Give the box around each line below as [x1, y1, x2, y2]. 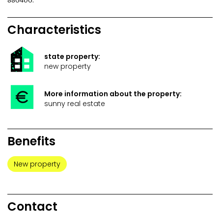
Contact [7, 198, 57, 215]
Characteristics [7, 22, 101, 38]
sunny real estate [44, 99, 105, 109]
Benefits [7, 133, 55, 150]
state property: [44, 52, 100, 62]
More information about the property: [44, 89, 182, 99]
